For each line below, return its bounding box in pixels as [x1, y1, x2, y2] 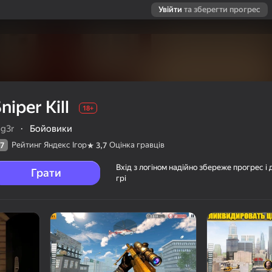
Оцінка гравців [109, 140, 165, 150]
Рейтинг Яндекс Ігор [12, 140, 87, 150]
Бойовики [30, 123, 72, 135]
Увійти [158, 5, 182, 14]
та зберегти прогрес [184, 5, 260, 14]
